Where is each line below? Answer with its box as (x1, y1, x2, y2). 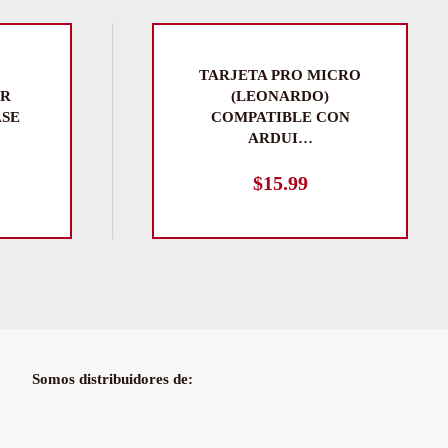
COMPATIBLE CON (210, 109, 350, 125)
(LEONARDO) (231, 88, 329, 104)
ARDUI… (247, 130, 313, 146)
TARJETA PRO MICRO (199, 67, 361, 83)
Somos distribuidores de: (31, 371, 193, 387)
